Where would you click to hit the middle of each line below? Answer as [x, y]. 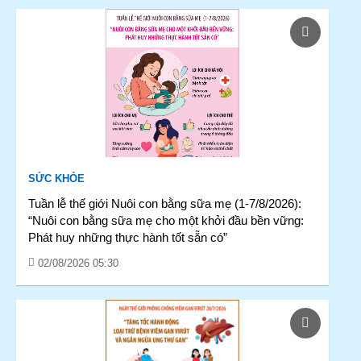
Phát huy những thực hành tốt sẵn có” [128, 237]
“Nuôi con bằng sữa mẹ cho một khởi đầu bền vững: [166, 220]
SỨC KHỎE [56, 178]
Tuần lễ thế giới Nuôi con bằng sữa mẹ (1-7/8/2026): [165, 203]
